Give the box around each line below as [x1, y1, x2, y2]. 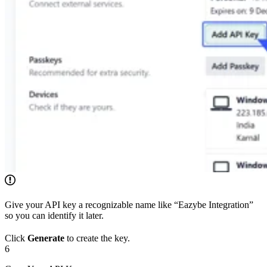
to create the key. [64, 233, 130, 244]
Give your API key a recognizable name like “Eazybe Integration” [5, 200, 253, 210]
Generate [27, 233, 64, 244]
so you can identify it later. [5, 210, 104, 221]
